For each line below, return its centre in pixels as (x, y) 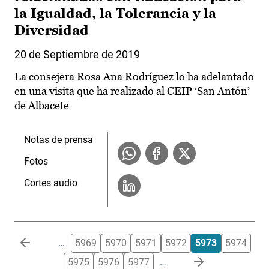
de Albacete (42, 106)
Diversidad (52, 31)
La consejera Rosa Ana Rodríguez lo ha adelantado (134, 77)
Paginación (38, 240)
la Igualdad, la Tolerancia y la (115, 14)
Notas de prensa (59, 140)
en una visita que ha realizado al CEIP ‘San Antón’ (132, 91)
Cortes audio (51, 183)
